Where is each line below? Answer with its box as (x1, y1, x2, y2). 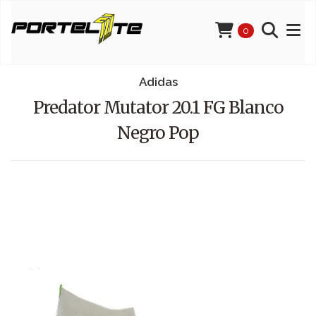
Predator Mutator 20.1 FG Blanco (32, 97, 284, 119)
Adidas (138, 75, 178, 89)
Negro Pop (117, 122, 199, 144)
